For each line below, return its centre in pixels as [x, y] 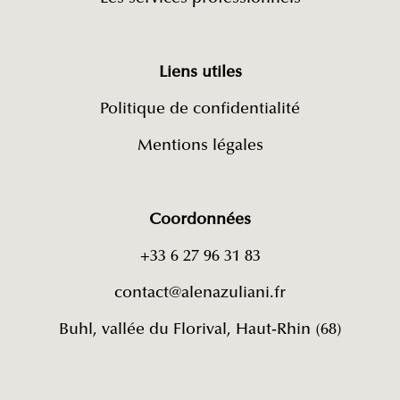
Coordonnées [200, 220]
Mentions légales [200, 146]
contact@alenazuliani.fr [200, 293]
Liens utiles [200, 73]
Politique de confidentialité [200, 109]
